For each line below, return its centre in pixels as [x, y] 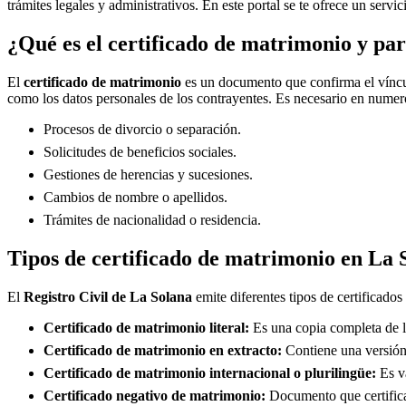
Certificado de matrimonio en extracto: [163, 350]
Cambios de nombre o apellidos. [135, 197]
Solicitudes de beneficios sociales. [140, 151]
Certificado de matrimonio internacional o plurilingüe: [210, 372]
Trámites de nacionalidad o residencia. [152, 219]
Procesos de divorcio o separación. [142, 129]
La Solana [161, 296]
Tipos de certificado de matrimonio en [188, 258]
